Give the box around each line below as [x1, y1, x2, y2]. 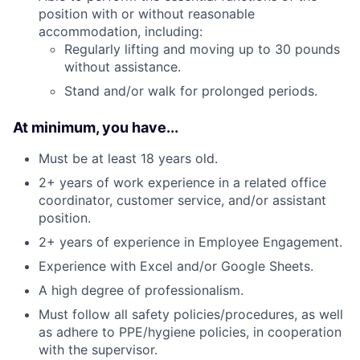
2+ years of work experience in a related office [39, 174, 326, 190]
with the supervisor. [39, 342, 157, 358]
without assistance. [64, 59, 181, 75]
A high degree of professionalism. [39, 282, 243, 298]
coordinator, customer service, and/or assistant [39, 192, 326, 208]
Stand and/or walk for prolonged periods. [64, 83, 317, 99]
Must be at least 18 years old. [39, 150, 218, 166]
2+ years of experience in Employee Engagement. [39, 234, 342, 250]
